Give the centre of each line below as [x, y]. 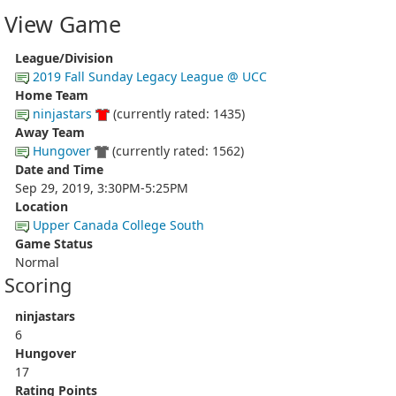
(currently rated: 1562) [176, 150]
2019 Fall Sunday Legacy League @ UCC [150, 76]
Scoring [38, 285]
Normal [37, 262]
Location [42, 206]
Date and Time [59, 169]
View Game [63, 24]
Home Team [52, 95]
